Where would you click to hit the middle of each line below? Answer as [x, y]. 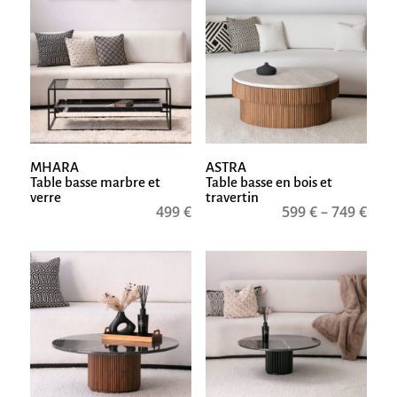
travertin [232, 197]
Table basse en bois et [269, 182]
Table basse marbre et [95, 182]
